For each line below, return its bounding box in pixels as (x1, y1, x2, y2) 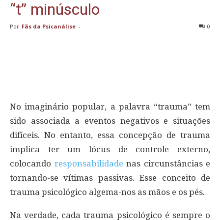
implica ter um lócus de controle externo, (10, 144, 210, 154)
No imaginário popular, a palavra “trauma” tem (10, 101, 210, 111)
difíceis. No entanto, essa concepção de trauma (10, 130, 210, 140)
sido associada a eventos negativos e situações (10, 115, 210, 126)
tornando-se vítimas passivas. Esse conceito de (10, 172, 210, 183)
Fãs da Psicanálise (22, 22, 76, 30)
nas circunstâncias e (123, 158, 210, 168)
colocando (10, 158, 55, 168)
